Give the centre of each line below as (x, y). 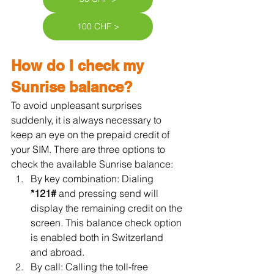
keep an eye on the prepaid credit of (91, 135)
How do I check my (80, 65)
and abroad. (57, 252)
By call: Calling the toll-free (91, 267)
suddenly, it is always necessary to (87, 120)
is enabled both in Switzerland (98, 237)
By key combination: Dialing (93, 179)
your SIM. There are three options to (89, 149)
